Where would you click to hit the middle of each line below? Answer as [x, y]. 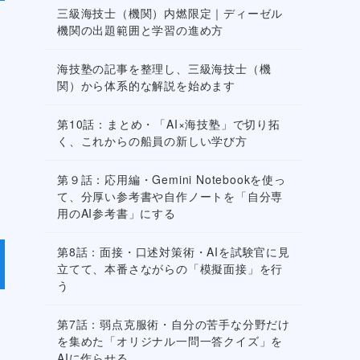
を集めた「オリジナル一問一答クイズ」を [170, 341]
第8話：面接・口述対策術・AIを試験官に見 [174, 252]
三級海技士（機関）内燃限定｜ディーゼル [170, 13]
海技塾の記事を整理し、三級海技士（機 [164, 69]
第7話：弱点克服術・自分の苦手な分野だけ [174, 324]
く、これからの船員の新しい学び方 [152, 141]
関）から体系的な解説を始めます [147, 86]
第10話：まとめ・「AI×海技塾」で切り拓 [169, 124]
